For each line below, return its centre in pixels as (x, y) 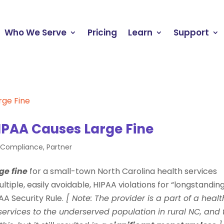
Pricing (102, 32)
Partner (59, 147)
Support (191, 32)
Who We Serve (36, 32)
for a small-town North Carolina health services (122, 171)
